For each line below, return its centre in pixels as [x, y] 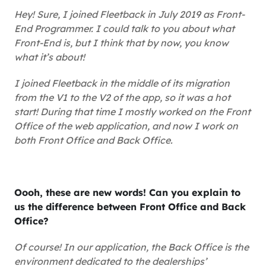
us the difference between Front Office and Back [130, 207]
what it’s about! [50, 57]
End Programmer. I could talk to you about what [124, 28]
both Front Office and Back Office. [94, 140]
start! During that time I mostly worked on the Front [132, 112]
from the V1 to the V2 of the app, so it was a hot [122, 97]
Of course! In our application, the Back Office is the [132, 247]
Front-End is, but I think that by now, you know [121, 43]
